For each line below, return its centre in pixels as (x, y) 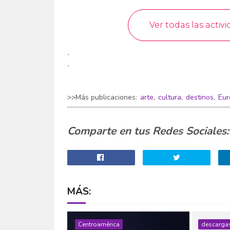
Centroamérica (99, 224)
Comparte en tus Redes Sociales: (148, 131)
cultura (169, 97)
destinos (199, 97)
